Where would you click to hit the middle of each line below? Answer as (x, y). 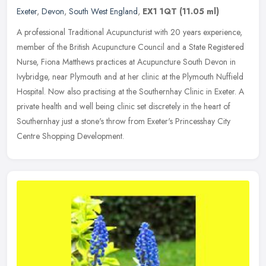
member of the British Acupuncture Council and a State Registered (130, 47)
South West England (103, 11)
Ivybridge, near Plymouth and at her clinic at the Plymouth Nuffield (130, 76)
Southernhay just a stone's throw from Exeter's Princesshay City (123, 121)
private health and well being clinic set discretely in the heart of (123, 106)
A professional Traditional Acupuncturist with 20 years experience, (129, 32)
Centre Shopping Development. (70, 136)
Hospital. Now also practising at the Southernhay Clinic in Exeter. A (130, 91)
